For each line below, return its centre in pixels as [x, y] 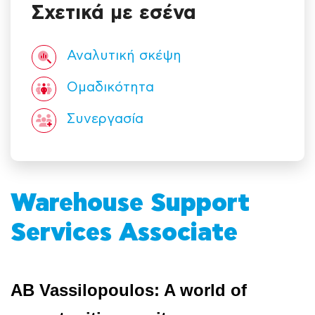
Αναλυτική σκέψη [124, 56]
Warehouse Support [130, 204]
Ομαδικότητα [110, 88]
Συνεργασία [105, 119]
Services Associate [124, 233]
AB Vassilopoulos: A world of [129, 290]
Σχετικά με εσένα [114, 13]
